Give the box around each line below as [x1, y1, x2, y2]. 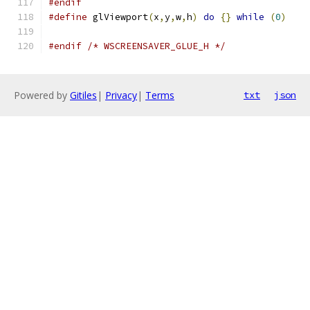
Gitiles [70, 89, 97, 102]
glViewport [87, 11, 148, 23]
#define [48, 11, 87, 23]
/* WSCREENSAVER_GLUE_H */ [87, 40, 226, 52]
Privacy [105, 89, 137, 102]
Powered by [14, 89, 70, 102]
